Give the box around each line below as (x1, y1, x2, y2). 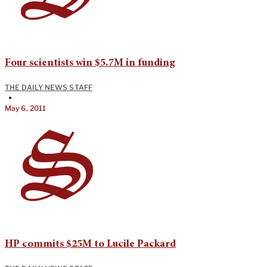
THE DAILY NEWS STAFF (5, 82, 92, 92)
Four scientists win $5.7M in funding (5, 57, 175, 69)
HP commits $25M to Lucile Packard (5, 238, 176, 250)
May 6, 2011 (5, 103, 46, 113)
